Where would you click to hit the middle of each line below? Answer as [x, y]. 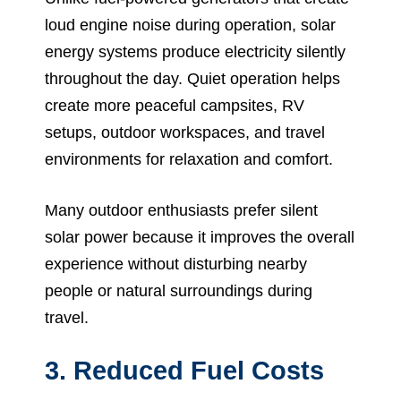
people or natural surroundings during [179, 290]
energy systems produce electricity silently [195, 51]
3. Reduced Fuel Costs [184, 370]
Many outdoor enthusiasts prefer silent [181, 210]
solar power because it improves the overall [200, 237]
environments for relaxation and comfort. [189, 159]
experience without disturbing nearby [176, 264]
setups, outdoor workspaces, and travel [185, 132]
